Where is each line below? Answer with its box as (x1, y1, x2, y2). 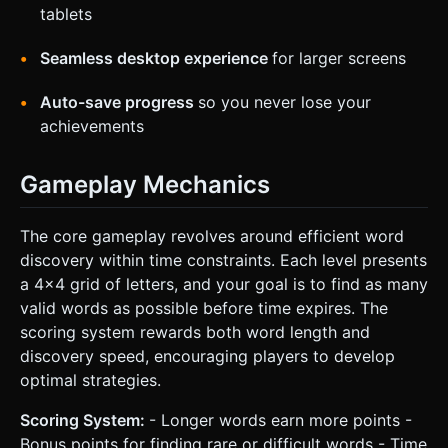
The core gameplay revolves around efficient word (20, 225, 404, 246)
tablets (40, 3, 92, 24)
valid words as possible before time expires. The (20, 297, 388, 318)
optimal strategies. (20, 369, 161, 390)
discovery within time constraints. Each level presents (20, 249, 427, 270)
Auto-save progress (40, 91, 198, 112)
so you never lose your (198, 91, 371, 112)
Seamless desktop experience (40, 47, 272, 68)
